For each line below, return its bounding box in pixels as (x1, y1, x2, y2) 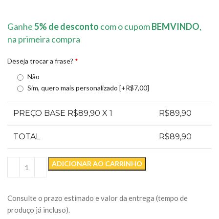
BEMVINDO (152, 21, 199, 32)
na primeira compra (7, 34, 80, 45)
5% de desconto (34, 21, 99, 32)
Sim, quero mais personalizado (27, 84, 119, 92)
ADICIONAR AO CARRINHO (52, 159, 142, 168)
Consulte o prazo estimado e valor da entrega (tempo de (7, 194, 188, 203)
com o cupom (99, 21, 152, 32)
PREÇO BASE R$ (13, 109, 78, 118)
